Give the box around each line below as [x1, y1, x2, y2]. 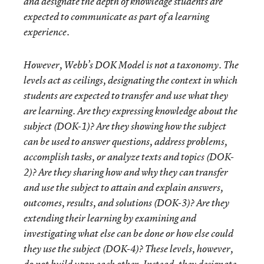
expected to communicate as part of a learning [24, 10, 209, 23]
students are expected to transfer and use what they [24, 89, 228, 102]
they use [24, 242, 58, 255]
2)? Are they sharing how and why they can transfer [24, 166, 228, 179]
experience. [24, 25, 70, 38]
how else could [176, 227, 233, 240]
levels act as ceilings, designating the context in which [24, 74, 237, 87]
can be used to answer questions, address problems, [24, 135, 227, 148]
